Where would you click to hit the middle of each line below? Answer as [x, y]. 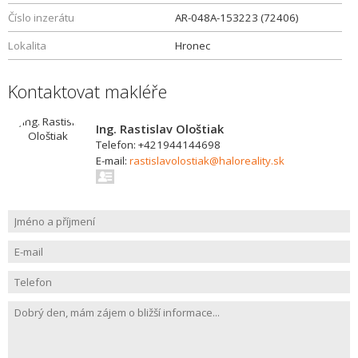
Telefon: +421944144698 [158, 145]
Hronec [193, 46]
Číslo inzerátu [41, 18]
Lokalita [27, 46]
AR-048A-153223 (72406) [237, 18]
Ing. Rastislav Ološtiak [160, 129]
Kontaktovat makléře [88, 91]
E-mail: [113, 161]
